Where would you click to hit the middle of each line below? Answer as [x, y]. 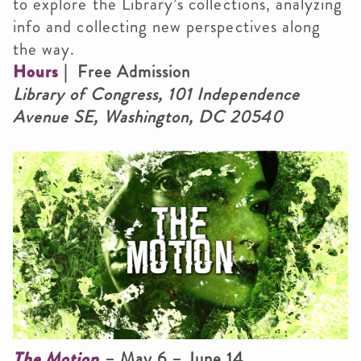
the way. [44, 50]
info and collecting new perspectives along [167, 27]
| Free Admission [125, 72]
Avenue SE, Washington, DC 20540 [148, 117]
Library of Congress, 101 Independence [156, 95]
